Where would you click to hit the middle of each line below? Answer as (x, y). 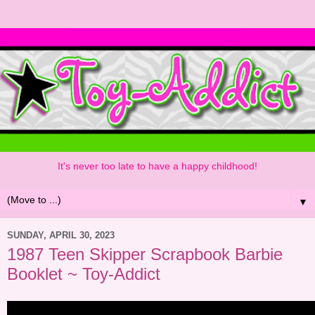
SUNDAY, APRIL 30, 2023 (61, 235)
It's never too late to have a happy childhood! (157, 166)
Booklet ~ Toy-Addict (84, 274)
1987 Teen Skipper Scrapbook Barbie (145, 255)
